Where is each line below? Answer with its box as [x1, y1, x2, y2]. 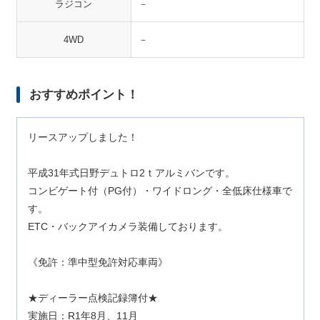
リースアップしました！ [27, 131, 138, 143]
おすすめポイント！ [29, 88, 139, 101]
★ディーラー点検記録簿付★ [27, 292, 158, 304]
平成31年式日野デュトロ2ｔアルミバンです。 [27, 167, 235, 179]
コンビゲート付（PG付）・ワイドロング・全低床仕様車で [27, 185, 292, 196]
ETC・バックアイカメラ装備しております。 [27, 221, 228, 232]
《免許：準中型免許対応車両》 [27, 256, 168, 268]
